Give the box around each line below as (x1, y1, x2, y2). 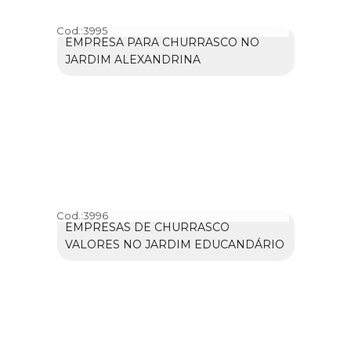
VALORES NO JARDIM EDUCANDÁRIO (64, 237, 284, 252)
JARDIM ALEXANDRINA (64, 52, 201, 67)
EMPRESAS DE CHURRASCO (64, 220, 230, 235)
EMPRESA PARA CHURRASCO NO (64, 35, 259, 50)
